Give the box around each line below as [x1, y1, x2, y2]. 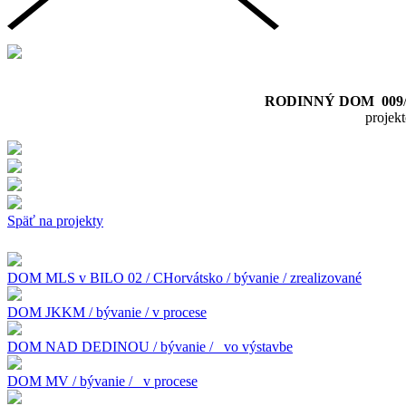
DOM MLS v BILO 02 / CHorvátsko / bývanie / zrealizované [7, 269, 362, 285]
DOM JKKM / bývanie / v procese [7, 304, 207, 320]
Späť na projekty [7, 212, 103, 228]
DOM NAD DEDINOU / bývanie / [7, 338, 217, 354]
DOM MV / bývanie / [7, 372, 136, 389]
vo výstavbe [217, 338, 293, 354]
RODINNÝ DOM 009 [265, 92, 403, 109]
